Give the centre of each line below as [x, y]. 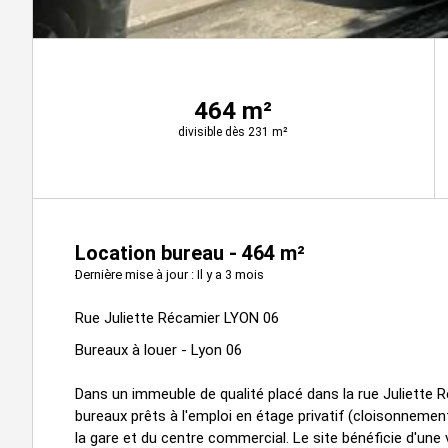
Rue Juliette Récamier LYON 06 [177, 317]
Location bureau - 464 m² [190, 252]
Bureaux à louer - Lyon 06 [158, 349]
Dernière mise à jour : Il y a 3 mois [169, 274]
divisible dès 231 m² [233, 132]
